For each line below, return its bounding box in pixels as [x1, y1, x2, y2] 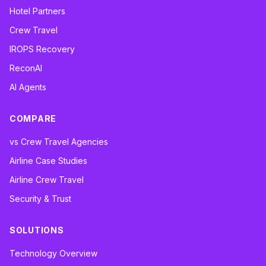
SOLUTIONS [9, 225, 64, 236]
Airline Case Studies [9, 156, 87, 166]
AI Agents [9, 82, 46, 93]
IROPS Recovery [9, 44, 75, 55]
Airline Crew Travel [9, 175, 84, 185]
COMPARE [9, 113, 56, 124]
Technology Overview [9, 248, 97, 259]
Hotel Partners [9, 6, 65, 17]
